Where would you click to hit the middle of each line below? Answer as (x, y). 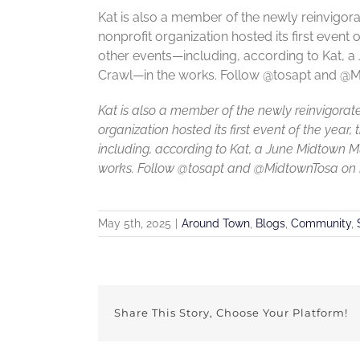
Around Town (216, 223)
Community (321, 223)
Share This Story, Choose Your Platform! (231, 313)
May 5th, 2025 (135, 223)
